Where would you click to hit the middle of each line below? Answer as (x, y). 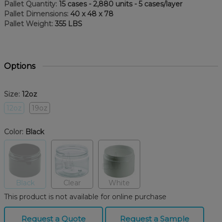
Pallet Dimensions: (36, 14)
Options (20, 66)
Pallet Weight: (28, 24)
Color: (14, 132)
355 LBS (68, 24)
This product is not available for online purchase (85, 196)
